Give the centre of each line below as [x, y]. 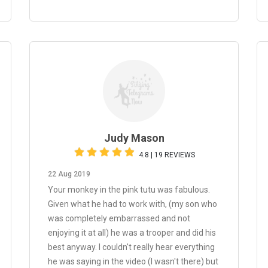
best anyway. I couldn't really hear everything [131, 247]
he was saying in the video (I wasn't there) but [133, 261]
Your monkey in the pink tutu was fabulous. [129, 190]
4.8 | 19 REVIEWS [167, 155]
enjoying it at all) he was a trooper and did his [132, 233]
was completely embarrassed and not [119, 218]
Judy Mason [134, 138]
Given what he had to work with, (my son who [133, 204]
